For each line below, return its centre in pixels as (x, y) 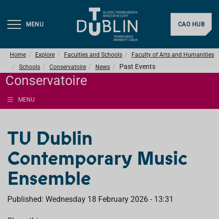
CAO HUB (191, 25)
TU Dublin (50, 138)
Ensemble (49, 178)
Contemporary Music (98, 158)
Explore (45, 55)
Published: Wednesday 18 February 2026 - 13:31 (90, 199)
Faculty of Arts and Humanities (173, 55)
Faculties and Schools (93, 55)
